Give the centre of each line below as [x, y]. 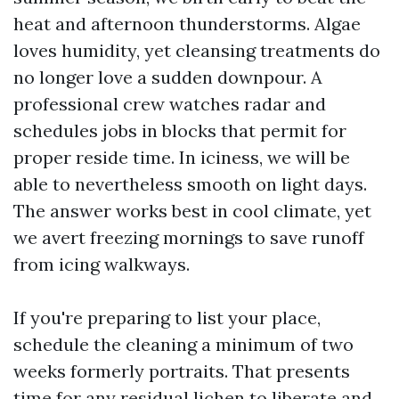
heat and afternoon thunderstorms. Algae [187, 24]
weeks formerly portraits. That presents [182, 371]
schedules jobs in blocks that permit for [180, 130]
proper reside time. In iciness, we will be [182, 157]
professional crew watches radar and [170, 104]
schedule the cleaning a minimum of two [183, 344]
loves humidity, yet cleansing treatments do [197, 50]
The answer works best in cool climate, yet [192, 211]
